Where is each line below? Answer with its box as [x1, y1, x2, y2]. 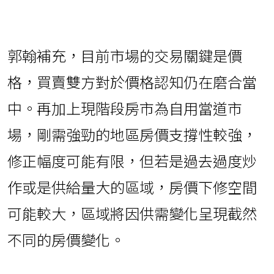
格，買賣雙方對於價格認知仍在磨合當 [7, 70, 257, 92]
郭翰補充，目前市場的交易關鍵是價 [7, 44, 242, 66]
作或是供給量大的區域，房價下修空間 [7, 176, 257, 198]
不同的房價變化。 [7, 228, 125, 250]
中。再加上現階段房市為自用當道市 [7, 97, 242, 119]
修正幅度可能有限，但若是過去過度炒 [7, 149, 257, 171]
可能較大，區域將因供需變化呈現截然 [7, 202, 257, 224]
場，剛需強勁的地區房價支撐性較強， [7, 123, 257, 145]
